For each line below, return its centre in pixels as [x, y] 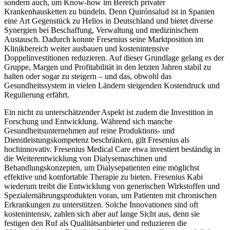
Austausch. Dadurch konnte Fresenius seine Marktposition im [104, 40]
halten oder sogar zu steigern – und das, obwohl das [88, 76]
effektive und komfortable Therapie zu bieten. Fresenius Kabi [103, 177]
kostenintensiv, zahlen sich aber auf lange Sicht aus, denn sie [102, 214]
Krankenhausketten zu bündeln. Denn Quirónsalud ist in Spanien [109, 12]
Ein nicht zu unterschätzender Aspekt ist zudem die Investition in [109, 112]
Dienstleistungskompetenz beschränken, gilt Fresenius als [97, 140]
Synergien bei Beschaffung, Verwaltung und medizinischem [101, 30]
